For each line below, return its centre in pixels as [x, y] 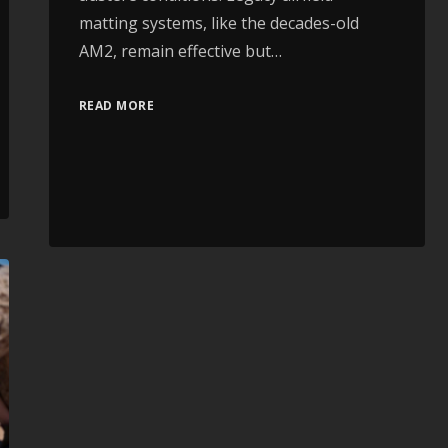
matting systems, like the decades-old [218, 22]
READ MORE [116, 105]
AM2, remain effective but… [180, 50]
